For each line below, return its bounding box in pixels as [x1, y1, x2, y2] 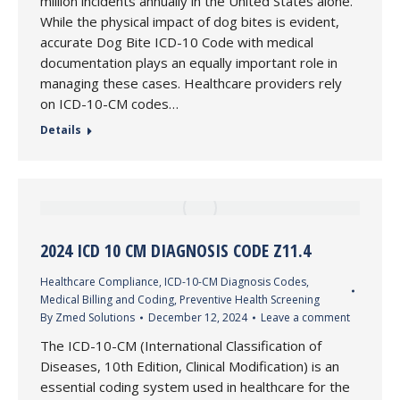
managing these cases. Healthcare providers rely [40, 74, 342, 92]
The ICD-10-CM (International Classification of [40, 337, 321, 354]
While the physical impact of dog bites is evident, [40, 12, 339, 30]
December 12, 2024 [148, 310, 247, 325]
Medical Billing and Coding [40, 292, 174, 307]
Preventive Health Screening [179, 292, 320, 307]
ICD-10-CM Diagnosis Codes [164, 274, 306, 289]
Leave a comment [261, 310, 350, 325]
